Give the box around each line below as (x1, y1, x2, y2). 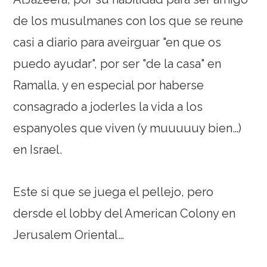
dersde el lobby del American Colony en (13, 206, 236, 221)
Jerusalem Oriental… (13, 228, 125, 243)
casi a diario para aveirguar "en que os (13, 35, 222, 50)
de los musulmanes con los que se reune (13, 14, 244, 29)
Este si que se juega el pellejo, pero (13, 185, 214, 200)
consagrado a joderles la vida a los (13, 100, 203, 114)
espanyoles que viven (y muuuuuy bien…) (13, 121, 242, 136)
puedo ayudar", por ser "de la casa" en (13, 57, 222, 72)
